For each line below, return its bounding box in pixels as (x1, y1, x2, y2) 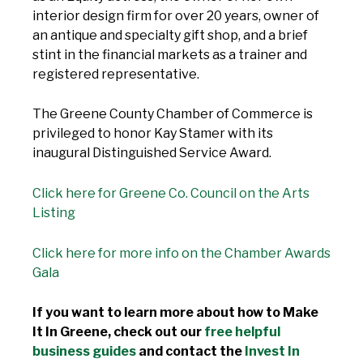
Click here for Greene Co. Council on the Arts (32, 185, 310, 201)
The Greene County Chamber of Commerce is (32, 106, 313, 122)
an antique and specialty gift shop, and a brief (32, 27, 308, 43)
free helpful (204, 324, 280, 340)
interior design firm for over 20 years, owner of (32, 7, 319, 23)
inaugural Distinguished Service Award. (32, 145, 271, 161)
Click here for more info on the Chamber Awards (32, 245, 331, 261)
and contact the (136, 344, 245, 360)
